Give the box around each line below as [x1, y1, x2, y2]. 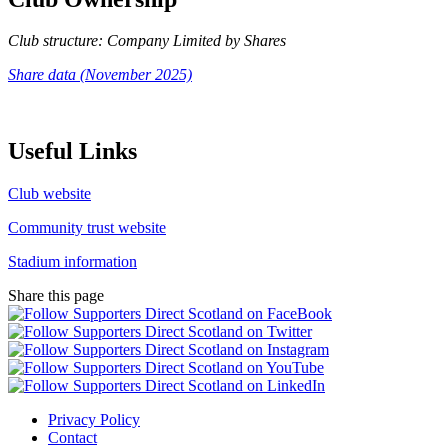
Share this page [8, 287, 104, 305]
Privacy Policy [48, 411, 140, 429]
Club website [8, 185, 91, 203]
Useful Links [8, 138, 137, 165]
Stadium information [8, 253, 137, 271]
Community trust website [8, 219, 166, 237]
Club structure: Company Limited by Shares [8, 32, 286, 50]
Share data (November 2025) [8, 66, 192, 84]
